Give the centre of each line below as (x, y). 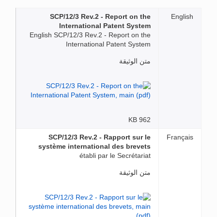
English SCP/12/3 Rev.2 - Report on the (90, 35)
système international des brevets (94, 146)
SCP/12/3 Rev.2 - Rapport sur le (100, 137)
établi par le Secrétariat (115, 155)
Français (180, 137)
